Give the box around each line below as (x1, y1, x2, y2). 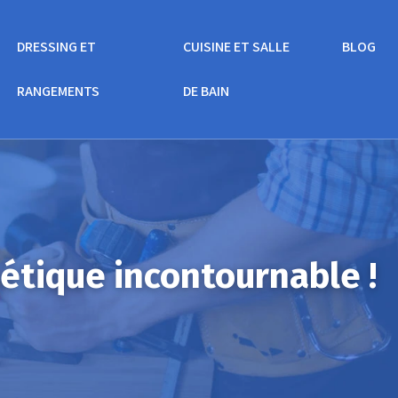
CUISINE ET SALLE (182, 37, 290, 56)
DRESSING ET (16, 37, 96, 56)
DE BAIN (182, 82, 229, 100)
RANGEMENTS (16, 82, 99, 100)
